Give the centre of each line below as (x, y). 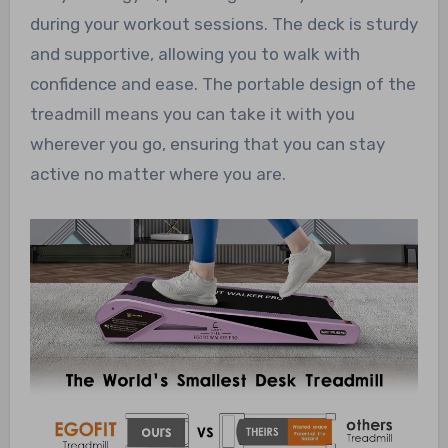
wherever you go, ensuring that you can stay (207, 143)
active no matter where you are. (157, 173)
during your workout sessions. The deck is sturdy (223, 23)
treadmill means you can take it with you (192, 113)
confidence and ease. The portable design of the (222, 83)
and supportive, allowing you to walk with (194, 53)
